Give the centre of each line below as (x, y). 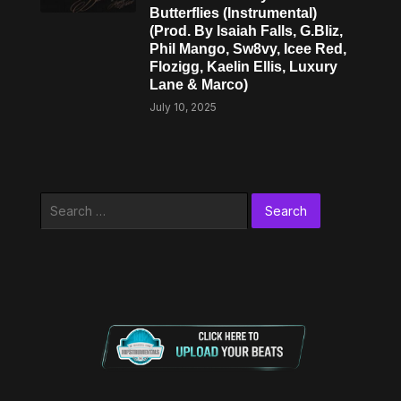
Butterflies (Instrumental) (234, 13)
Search (60, 202)
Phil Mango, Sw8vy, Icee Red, (248, 49)
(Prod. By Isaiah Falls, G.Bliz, (247, 31)
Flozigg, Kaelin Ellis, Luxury (244, 67)
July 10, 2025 (183, 107)
